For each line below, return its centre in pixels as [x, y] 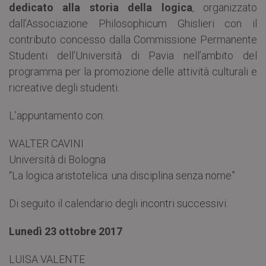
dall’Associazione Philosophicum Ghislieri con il [133, 24]
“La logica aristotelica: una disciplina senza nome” [122, 176]
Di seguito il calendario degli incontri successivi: [118, 204]
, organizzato [225, 8]
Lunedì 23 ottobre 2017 [66, 232]
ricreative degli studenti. [64, 88]
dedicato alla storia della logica [101, 8]
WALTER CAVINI [46, 144]
